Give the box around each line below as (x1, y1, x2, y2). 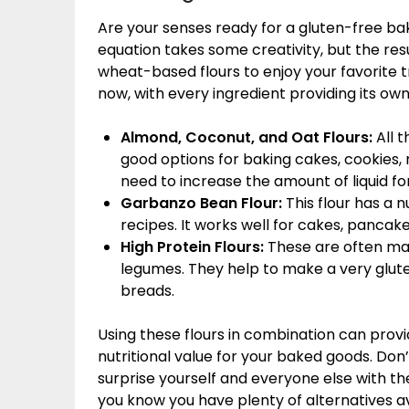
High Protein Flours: (121, 236, 267, 257)
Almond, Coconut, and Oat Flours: (121, 126, 376, 148)
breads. (121, 279, 174, 301)
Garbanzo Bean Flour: (121, 192, 286, 214)
